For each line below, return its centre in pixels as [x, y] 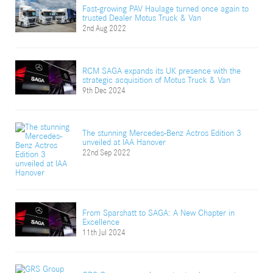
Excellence [101, 222]
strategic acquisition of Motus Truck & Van [156, 80]
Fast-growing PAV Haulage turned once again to [165, 9]
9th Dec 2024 [104, 90]
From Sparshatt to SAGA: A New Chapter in [158, 213]
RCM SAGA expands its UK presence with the [161, 71]
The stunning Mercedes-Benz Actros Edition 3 [162, 133]
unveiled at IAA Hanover [124, 142]
